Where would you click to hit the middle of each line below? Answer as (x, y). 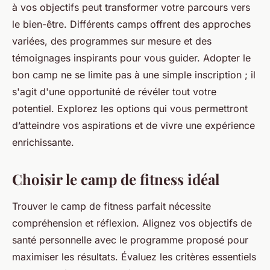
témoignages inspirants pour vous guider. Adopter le (131, 58)
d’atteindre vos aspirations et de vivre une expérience (133, 126)
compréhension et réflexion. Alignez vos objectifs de (132, 223)
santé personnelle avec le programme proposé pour (130, 240)
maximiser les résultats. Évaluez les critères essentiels (134, 257)
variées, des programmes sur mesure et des (112, 41)
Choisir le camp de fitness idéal (116, 179)
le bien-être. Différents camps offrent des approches (131, 24)
